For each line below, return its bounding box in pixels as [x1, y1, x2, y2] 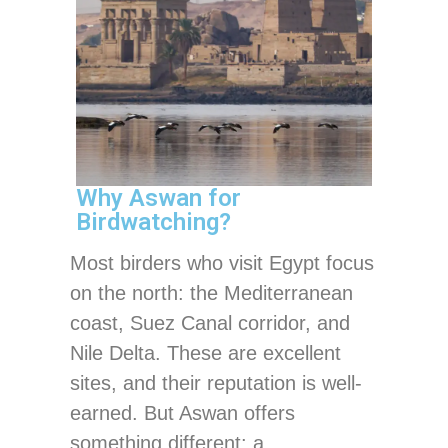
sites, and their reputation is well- [70, 371, 362, 394]
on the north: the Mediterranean [70, 281, 353, 304]
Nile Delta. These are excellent [70, 341, 341, 364]
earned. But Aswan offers [70, 401, 295, 424]
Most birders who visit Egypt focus [70, 251, 374, 274]
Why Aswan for [76, 183, 241, 212]
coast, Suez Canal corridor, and [70, 311, 350, 334]
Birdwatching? [76, 207, 231, 236]
